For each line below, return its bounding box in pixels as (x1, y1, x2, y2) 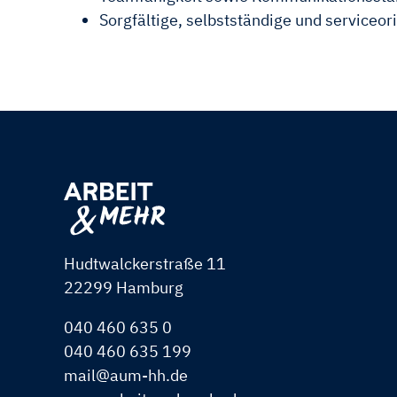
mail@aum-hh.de (64, 364, 188, 385)
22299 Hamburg (64, 276, 183, 298)
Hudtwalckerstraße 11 (64, 253, 226, 274)
